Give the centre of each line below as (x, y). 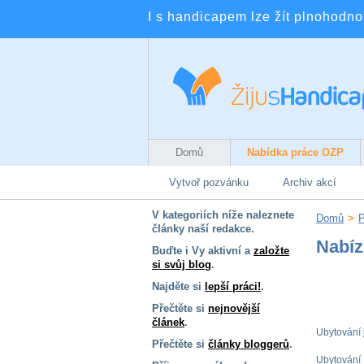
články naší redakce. (203, 229)
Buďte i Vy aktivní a (203, 251)
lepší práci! (233, 286)
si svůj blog (182, 264)
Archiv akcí (310, 182)
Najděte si (178, 286)
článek (168, 322)
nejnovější (234, 308)
